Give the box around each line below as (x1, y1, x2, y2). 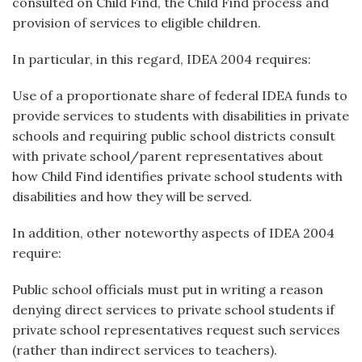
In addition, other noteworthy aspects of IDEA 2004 (12, 225, 335, 241)
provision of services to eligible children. (12, 15, 261, 31)
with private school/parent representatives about (12, 148, 323, 164)
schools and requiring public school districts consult (12, 128, 335, 144)
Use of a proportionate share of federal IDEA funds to (12, 87, 347, 103)
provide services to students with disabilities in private (12, 107, 349, 124)
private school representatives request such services (12, 322, 340, 338)
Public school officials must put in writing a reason (12, 281, 323, 297)
